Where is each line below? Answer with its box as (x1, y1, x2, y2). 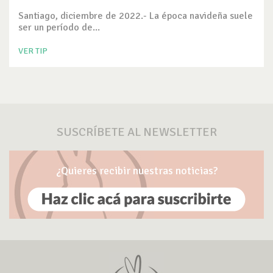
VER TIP (18, 45, 48, 56)
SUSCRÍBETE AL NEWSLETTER (56, 124, 217, 140)
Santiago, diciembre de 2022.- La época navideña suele (18, 9, 253, 22)
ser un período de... (18, 21, 100, 34)
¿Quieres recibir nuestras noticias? (55, 163, 218, 177)
